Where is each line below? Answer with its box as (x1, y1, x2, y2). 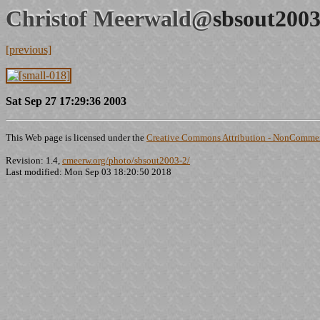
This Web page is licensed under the (6, 132, 146, 143)
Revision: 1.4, (6, 155, 62, 166)
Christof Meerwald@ (6, 6, 213, 31)
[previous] (6, 44, 51, 56)
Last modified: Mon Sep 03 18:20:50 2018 (6, 166, 171, 177)
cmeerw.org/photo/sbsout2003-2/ (62, 155, 190, 166)
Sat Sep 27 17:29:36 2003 (6, 95, 126, 107)
